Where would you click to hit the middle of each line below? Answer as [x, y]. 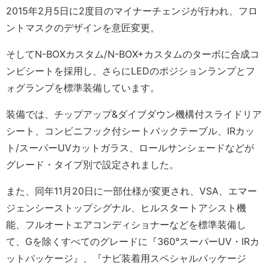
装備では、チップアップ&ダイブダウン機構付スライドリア [134, 114]
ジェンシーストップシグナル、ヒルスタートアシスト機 [126, 207]
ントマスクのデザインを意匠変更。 [83, 27]
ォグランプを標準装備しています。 [83, 87]
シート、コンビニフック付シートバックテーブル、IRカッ [130, 131]
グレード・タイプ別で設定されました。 [92, 164]
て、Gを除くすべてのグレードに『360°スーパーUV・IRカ [133, 241]
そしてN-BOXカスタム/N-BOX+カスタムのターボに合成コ [133, 54]
